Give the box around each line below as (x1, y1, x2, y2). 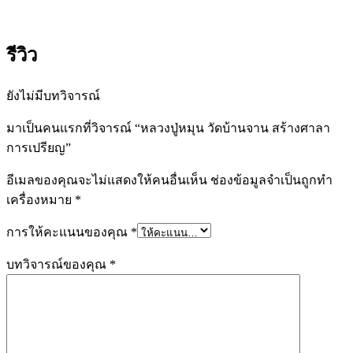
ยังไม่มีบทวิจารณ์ (6, 88, 100, 102)
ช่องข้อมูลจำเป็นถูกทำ (210, 173, 333, 187)
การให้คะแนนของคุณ (6, 225, 131, 239)
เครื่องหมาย (6, 192, 75, 206)
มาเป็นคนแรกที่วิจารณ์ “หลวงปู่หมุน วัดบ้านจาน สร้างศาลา (6, 121, 330, 135)
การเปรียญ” (6, 140, 71, 154)
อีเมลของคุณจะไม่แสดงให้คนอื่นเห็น (6, 173, 207, 187)
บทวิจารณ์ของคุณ (6, 257, 110, 271)
